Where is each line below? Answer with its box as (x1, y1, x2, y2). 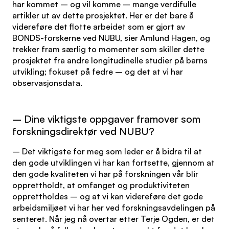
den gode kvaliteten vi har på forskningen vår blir (12, 169, 198, 179)
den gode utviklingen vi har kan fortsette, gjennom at (12, 157, 215, 168)
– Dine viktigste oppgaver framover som (12, 112, 200, 125)
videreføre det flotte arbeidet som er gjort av (12, 21, 185, 32)
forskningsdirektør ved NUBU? (12, 125, 154, 138)
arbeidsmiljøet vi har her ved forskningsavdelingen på (12, 202, 215, 213)
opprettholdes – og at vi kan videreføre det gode (12, 191, 203, 201)
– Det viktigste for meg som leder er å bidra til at (12, 146, 202, 156)
